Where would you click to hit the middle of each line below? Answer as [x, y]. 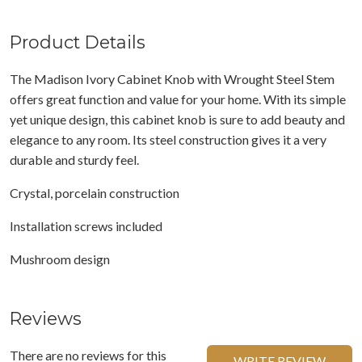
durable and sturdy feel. [74, 160]
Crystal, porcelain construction [95, 193]
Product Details [78, 42]
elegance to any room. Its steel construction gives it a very [168, 140]
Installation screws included [86, 226]
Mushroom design [60, 259]
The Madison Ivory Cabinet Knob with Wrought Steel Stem [172, 79]
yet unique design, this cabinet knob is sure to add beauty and [177, 120]
